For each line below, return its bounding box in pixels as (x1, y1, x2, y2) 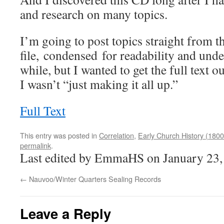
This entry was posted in (20, 130, 99, 140)
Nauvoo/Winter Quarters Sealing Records (27, 173, 161, 184)
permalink (20, 140, 51, 150)
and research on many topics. (20, 5, 167, 22)
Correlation (99, 130, 134, 140)
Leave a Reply (20, 203, 111, 223)
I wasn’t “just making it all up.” (20, 75, 178, 92)
